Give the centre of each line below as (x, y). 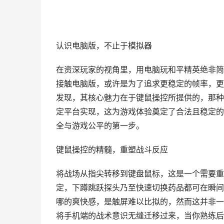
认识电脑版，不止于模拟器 (104, 46)
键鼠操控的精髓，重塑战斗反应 (112, 150)
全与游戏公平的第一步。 (100, 126)
